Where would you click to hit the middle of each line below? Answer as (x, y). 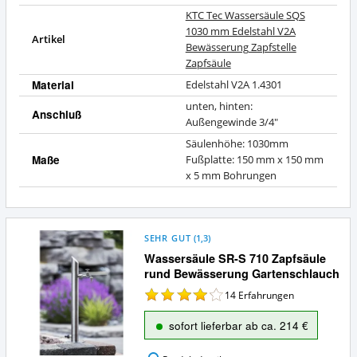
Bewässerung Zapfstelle (241, 48)
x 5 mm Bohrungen (231, 176)
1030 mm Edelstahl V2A (240, 32)
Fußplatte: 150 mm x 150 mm (254, 160)
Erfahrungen (267, 296)
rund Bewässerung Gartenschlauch (241, 273)
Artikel (48, 40)
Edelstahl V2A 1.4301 (233, 85)
